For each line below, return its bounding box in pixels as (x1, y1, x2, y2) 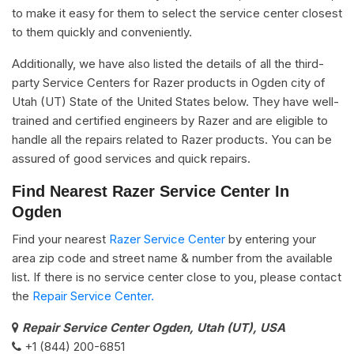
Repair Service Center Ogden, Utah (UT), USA (22, 319, 285, 335)
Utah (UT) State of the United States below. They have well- (12, 93, 339, 109)
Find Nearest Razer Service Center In (12, 182, 289, 200)
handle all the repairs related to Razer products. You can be (12, 131, 332, 147)
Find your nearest (12, 231, 109, 247)
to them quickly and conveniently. (12, 24, 192, 40)
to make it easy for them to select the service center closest (12, 5, 342, 21)
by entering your (225, 231, 316, 247)
